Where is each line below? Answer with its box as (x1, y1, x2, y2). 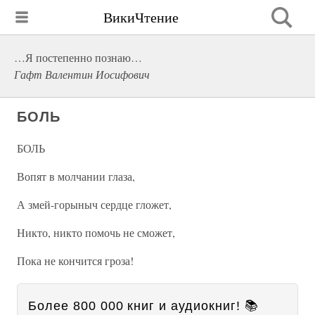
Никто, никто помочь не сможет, (17, 225, 175, 240)
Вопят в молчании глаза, (17, 169, 135, 184)
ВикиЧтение (103, 7, 179, 27)
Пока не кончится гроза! (17, 253, 134, 268)
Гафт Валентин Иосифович (14, 67, 150, 82)
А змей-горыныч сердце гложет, (17, 197, 172, 212)
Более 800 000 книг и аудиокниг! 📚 (28, 299, 259, 313)
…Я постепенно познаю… (14, 50, 142, 65)
